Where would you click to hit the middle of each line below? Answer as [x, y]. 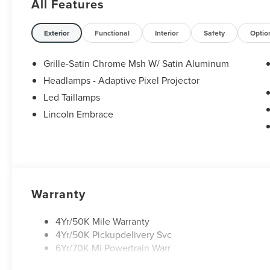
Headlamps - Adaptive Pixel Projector [122, 80]
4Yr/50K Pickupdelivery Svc [114, 235]
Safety [215, 33]
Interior [167, 33]
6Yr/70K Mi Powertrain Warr [113, 248]
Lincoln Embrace [79, 114]
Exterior [57, 33]
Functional [112, 33]
